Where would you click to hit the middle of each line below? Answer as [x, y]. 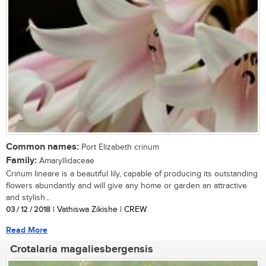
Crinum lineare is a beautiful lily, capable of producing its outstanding [132, 174]
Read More [27, 230]
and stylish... [28, 197]
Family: [21, 160]
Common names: [42, 147]
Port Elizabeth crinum [119, 147]
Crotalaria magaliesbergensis [82, 249]
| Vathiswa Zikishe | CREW [99, 209]
